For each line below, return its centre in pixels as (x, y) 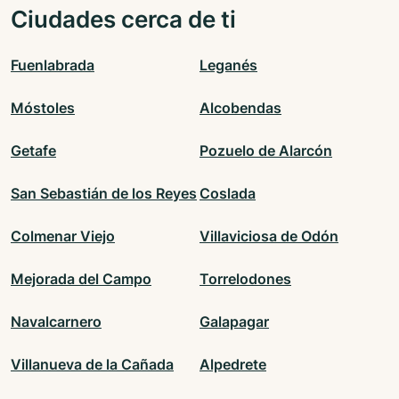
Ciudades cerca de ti (123, 19)
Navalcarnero (56, 322)
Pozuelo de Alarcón (266, 151)
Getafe (33, 151)
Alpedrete (233, 365)
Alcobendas (240, 108)
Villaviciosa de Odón (269, 236)
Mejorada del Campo (81, 279)
